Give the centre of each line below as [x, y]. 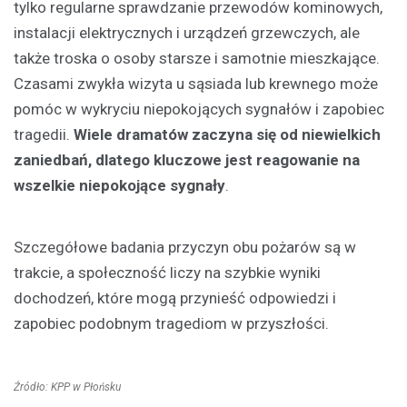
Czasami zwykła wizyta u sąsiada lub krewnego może [196, 84]
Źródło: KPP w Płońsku [67, 387]
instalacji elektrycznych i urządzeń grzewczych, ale [187, 33]
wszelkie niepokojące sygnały [119, 186]
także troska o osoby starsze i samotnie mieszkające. [197, 59]
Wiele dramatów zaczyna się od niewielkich [227, 135]
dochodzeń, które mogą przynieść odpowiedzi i [175, 298]
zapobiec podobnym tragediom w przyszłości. [171, 324]
